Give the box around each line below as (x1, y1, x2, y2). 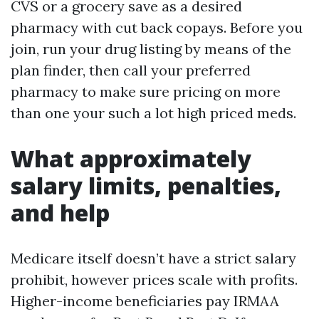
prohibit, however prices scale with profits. (11, 271, 298, 288)
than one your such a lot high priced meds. (11, 104, 296, 122)
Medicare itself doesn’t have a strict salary (11, 249, 296, 267)
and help (11, 197, 110, 228)
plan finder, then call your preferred (11, 61, 251, 79)
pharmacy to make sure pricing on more (11, 83, 281, 100)
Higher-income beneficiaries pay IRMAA (11, 292, 279, 310)
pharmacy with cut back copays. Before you (11, 19, 303, 36)
